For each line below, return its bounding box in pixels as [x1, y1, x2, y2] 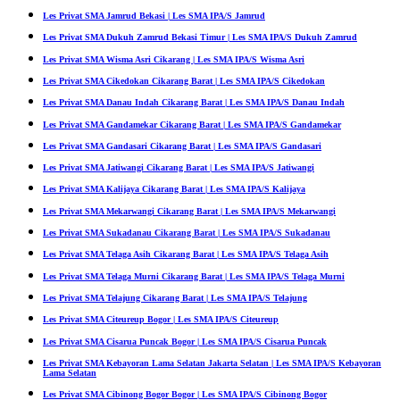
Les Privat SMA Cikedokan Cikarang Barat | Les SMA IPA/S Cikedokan [43, 75, 325, 86]
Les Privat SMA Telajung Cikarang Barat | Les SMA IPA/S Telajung [43, 292, 307, 303]
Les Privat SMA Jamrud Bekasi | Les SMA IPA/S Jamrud [43, 11, 265, 21]
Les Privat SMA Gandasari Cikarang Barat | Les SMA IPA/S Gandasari [43, 140, 321, 151]
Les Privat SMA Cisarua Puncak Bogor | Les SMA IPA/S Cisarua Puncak [43, 336, 327, 346]
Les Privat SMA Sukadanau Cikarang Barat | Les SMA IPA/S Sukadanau [43, 228, 330, 238]
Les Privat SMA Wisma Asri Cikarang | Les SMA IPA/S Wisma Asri [43, 54, 304, 64]
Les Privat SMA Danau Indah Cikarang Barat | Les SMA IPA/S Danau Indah [43, 97, 345, 108]
